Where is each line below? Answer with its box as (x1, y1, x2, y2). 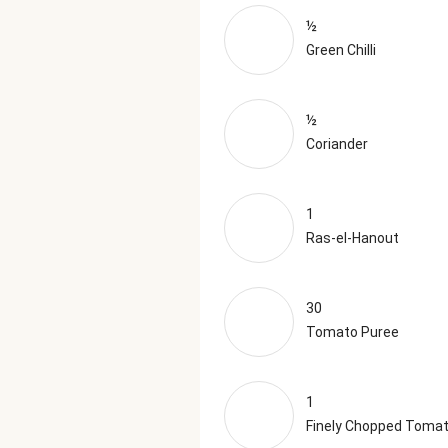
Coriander (306, 136, 368, 152)
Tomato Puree (306, 324, 399, 340)
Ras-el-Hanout (306, 230, 399, 246)
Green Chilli (306, 42, 376, 58)
